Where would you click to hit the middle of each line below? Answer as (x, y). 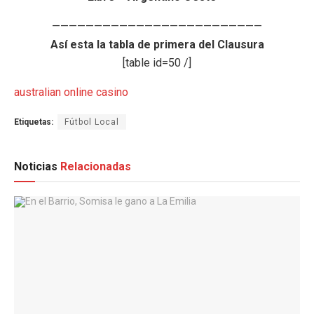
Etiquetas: (34, 122)
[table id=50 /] (157, 62)
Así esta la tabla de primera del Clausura (157, 44)
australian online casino (71, 92)
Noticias (37, 166)
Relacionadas (96, 166)
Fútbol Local (92, 122)
